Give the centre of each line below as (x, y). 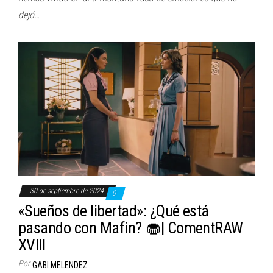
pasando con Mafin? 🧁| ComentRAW (131, 228)
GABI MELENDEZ (60, 265)
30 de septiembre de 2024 (68, 190)
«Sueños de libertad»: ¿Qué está (114, 211)
